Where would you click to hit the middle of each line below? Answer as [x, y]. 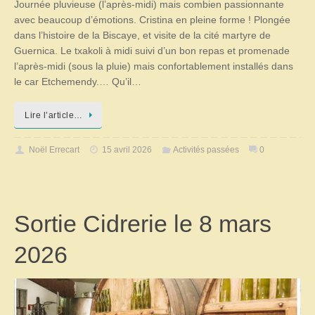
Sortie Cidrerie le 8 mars [143, 223]
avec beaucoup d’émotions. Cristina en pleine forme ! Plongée [152, 20]
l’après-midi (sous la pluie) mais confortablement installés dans [154, 67]
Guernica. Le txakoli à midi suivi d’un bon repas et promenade [152, 51]
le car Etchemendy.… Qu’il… [78, 82]
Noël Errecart [54, 150]
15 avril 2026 [127, 150]
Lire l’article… [54, 115]
